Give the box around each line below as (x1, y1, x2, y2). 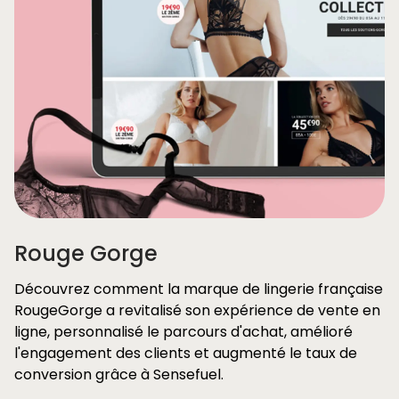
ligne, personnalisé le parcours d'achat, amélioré (14, 322, 353, 342)
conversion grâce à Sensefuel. (14, 364, 224, 385)
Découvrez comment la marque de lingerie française (14, 279, 383, 299)
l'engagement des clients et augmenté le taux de (14, 343, 357, 363)
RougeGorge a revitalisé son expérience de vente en (14, 300, 380, 321)
